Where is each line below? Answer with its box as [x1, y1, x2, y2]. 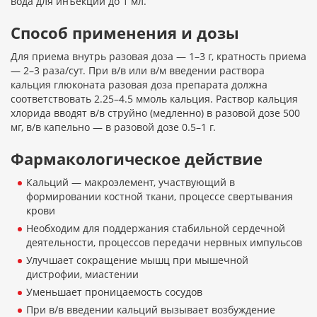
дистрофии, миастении [26, 267, 139, 282]
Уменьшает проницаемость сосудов [26, 285, 202, 299]
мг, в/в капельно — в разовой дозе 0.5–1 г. [11, 120, 216, 134]
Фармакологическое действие [11, 148, 263, 170]
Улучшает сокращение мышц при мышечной [26, 253, 248, 267]
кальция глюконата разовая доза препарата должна [11, 78, 267, 92]
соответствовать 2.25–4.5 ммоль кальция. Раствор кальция [11, 92, 298, 106]
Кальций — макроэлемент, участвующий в [26, 175, 235, 190]
